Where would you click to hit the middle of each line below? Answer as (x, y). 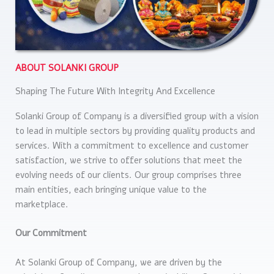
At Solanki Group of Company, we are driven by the (119, 262)
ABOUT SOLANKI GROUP (67, 68)
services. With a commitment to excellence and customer (132, 146)
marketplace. (42, 205)
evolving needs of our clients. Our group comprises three (128, 175)
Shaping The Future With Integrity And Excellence (115, 91)
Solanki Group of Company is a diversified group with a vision (137, 117)
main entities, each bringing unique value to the (111, 190)
